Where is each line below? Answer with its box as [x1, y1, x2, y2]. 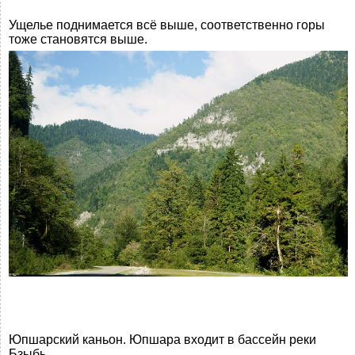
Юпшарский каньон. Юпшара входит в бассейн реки [9, 332, 316, 346]
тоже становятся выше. [9, 32, 147, 46]
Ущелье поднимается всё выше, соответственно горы [9, 17, 325, 32]
